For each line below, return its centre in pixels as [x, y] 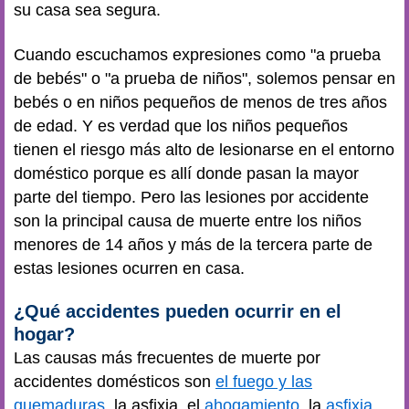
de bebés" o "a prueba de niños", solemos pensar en [204, 78]
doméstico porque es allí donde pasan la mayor [186, 173]
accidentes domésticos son [115, 382]
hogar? [44, 334]
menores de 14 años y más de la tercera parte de [193, 244]
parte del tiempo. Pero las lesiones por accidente [191, 197]
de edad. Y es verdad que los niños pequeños [181, 126]
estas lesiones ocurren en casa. [129, 268]
